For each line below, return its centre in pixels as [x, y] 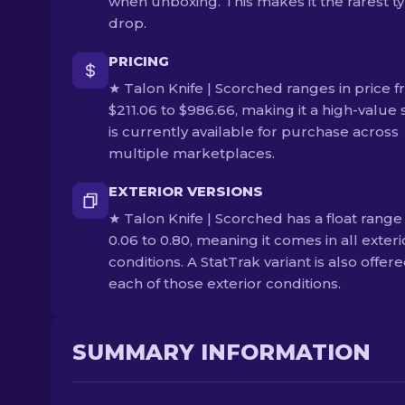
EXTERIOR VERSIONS [186, 191]
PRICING [139, 61]
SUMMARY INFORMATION [221, 352]
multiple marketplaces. [192, 153]
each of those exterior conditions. [225, 283]
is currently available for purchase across [254, 132]
